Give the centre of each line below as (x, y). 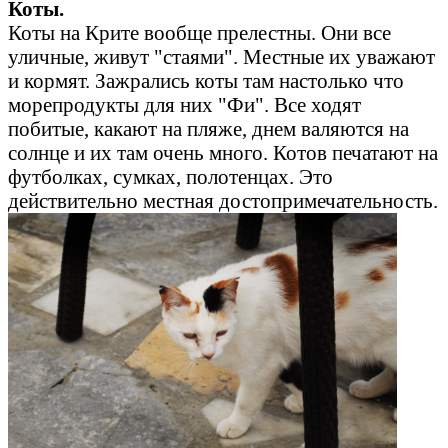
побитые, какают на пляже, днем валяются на (208, 129)
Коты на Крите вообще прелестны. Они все (199, 33)
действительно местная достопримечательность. (223, 201)
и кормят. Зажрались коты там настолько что (206, 81)
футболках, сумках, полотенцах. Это (170, 177)
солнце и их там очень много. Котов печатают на (223, 153)
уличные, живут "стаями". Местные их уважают (221, 57)
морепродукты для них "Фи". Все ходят (184, 105)
